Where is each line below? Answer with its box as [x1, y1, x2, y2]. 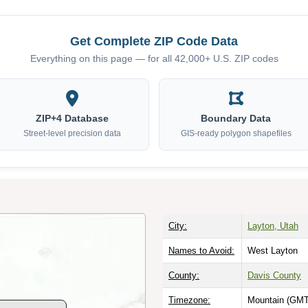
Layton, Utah [247, 220, 298, 231]
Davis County [247, 269, 301, 280]
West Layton [247, 245, 298, 256]
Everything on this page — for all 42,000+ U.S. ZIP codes [30, 53, 278, 64]
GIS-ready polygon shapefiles [180, 128, 291, 138]
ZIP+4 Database [36, 113, 109, 124]
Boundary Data [201, 113, 271, 124]
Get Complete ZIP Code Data [70, 33, 238, 48]
